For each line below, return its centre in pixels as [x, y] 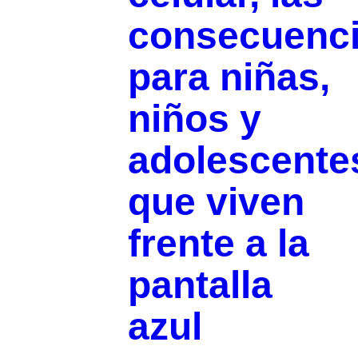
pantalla [200, 285]
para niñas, [229, 78]
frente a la [218, 244]
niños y [194, 119]
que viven [216, 202]
